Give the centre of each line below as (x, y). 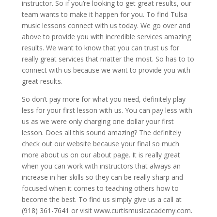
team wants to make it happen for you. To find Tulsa (104, 15)
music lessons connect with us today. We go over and (106, 26)
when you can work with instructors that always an (101, 166)
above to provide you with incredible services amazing (106, 37)
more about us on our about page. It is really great (101, 155)
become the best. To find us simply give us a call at (101, 200)
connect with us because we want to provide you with (106, 70)
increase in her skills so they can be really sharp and (102, 177)
